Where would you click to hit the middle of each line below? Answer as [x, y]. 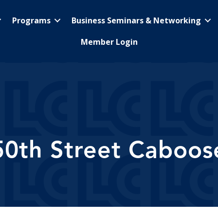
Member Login [109, 42]
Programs [31, 20]
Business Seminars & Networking [136, 20]
